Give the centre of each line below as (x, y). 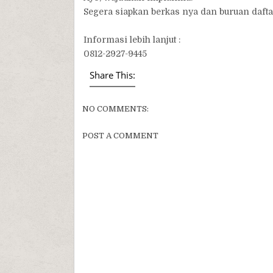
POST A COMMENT (120, 136)
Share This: (112, 75)
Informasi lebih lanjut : (132, 40)
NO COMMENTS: (115, 109)
